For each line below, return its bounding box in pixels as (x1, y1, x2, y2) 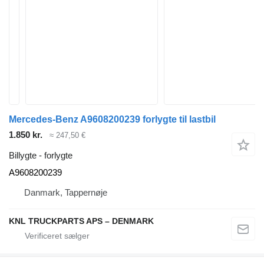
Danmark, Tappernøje (24, 187, 107, 197)
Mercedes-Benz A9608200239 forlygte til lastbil (9, 114, 216, 124)
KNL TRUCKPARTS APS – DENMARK (9, 216, 154, 226)
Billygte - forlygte (9, 150, 72, 160)
